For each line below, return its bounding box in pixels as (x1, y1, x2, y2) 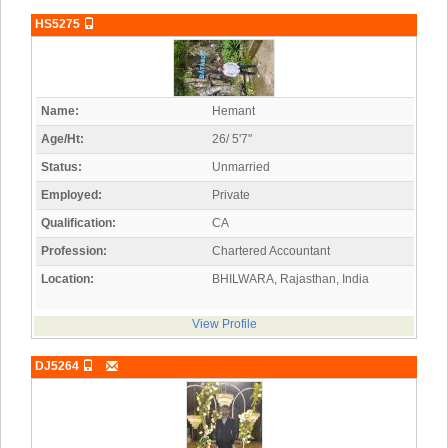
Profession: (41, 244, 107, 259)
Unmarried (212, 160, 270, 175)
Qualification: (41, 216, 116, 231)
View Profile (191, 317, 257, 332)
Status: (41, 160, 82, 175)
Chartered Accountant (212, 244, 330, 259)
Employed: (41, 188, 102, 203)
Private (212, 188, 250, 203)
